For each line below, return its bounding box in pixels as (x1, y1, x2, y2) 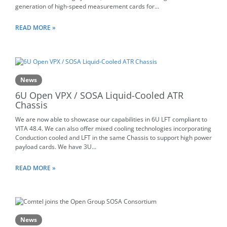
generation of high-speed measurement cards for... (15, 2, 159, 11)
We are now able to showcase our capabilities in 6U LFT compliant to (15, 115, 207, 124)
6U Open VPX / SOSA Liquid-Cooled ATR (15, 89, 183, 101)
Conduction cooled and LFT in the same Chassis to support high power (15, 133, 212, 142)
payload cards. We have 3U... (15, 142, 96, 151)
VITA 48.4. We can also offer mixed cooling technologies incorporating (15, 124, 211, 133)
